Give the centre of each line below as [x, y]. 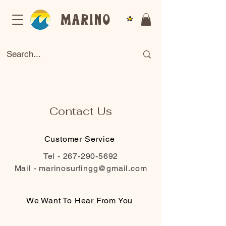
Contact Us [81, 111]
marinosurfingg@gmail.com [93, 168]
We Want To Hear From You [81, 201]
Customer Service [81, 139]
